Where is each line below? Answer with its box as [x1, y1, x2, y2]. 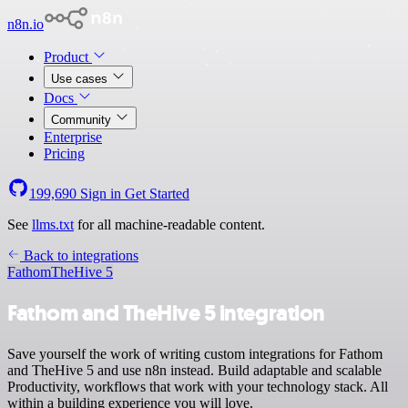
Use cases [51, 72, 111, 86]
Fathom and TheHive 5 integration [7, 298, 325, 328]
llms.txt [32, 217, 74, 232]
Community [51, 113, 115, 127]
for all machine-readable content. [74, 217, 265, 232]
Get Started [125, 186, 189, 201]
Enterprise [44, 129, 102, 145]
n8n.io [7, 16, 44, 32]
